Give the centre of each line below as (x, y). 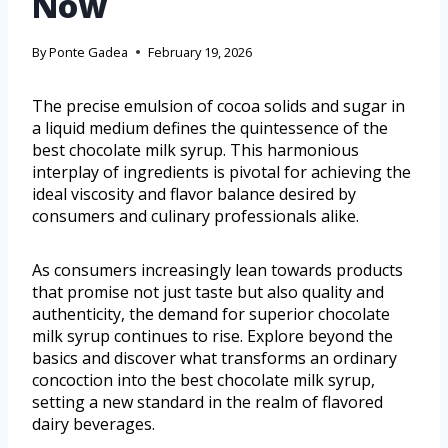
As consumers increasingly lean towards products (217, 269)
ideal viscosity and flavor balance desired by (194, 193)
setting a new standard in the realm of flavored (207, 401)
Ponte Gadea (89, 51)
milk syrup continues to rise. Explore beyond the (212, 335)
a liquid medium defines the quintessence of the (210, 127)
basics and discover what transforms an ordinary (214, 357)
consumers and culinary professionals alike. (195, 215)
